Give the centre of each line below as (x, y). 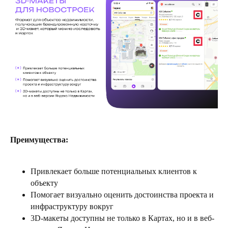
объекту (44, 183)
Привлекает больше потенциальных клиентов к (114, 171)
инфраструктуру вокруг (72, 206)
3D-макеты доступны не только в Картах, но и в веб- (122, 218)
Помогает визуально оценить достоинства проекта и (122, 194)
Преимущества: (39, 139)
